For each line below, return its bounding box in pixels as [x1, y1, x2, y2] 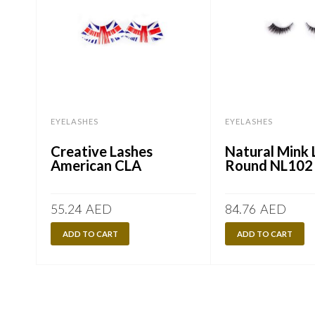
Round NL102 [225, 157, 314, 174]
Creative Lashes [50, 143, 153, 160]
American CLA [50, 157, 141, 174]
